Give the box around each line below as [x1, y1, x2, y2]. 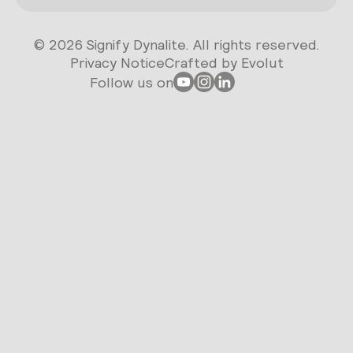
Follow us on [90, 72, 173, 91]
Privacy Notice [69, 54, 165, 72]
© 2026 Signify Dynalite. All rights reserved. [33, 35, 320, 54]
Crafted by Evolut [164, 54, 284, 72]
